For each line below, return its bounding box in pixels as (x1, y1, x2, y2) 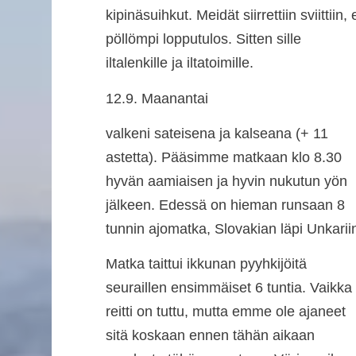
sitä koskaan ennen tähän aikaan (105, 327, 315, 344)
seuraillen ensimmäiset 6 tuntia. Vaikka (105, 280, 352, 296)
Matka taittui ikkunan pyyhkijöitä (105, 256, 307, 273)
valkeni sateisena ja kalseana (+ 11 (105, 125, 328, 141)
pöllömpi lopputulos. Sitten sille (105, 31, 301, 48)
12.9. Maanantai (105, 90, 208, 106)
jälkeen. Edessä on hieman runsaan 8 (105, 196, 345, 213)
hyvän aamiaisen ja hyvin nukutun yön (105, 172, 347, 189)
